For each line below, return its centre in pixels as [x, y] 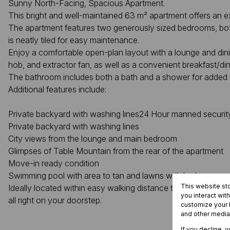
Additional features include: [57, 89]
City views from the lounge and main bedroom [93, 139]
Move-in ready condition [54, 163]
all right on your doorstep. [55, 200]
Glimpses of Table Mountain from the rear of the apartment [116, 151]
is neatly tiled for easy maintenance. [74, 40]
